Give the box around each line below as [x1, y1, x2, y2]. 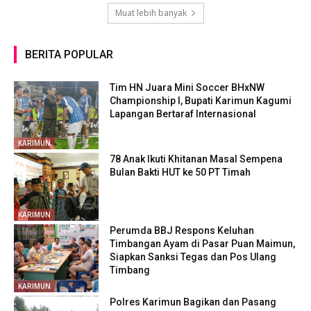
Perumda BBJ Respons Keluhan [110, 224, 255, 236]
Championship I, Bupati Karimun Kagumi [110, 94, 292, 106]
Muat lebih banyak [115, 6, 187, 19]
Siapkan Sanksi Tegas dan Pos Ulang [110, 251, 277, 262]
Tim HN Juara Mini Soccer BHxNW [110, 81, 265, 93]
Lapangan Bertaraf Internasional [110, 108, 257, 119]
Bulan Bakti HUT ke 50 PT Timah [110, 166, 251, 178]
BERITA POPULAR [25, 47, 113, 61]
